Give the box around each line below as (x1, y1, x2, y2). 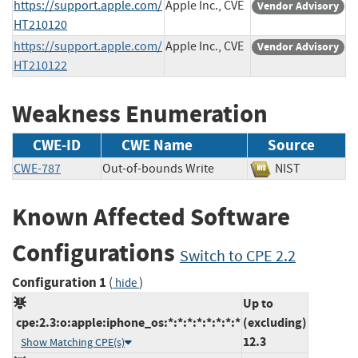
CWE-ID (33, 135, 81, 156)
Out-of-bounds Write (102, 161, 214, 177)
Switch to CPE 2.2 (180, 246, 296, 267)
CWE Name (121, 135, 193, 156)
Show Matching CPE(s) (21, 335, 125, 349)
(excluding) (243, 313, 307, 331)
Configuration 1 (12, 272, 106, 292)
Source (268, 135, 315, 156)
